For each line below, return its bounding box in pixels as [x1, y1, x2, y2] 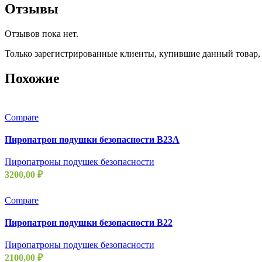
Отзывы [5, 1, 58, 17]
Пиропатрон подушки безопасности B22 [5, 218, 173, 228]
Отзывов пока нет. [5, 29, 78, 39]
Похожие [5, 71, 60, 87]
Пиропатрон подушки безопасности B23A [5, 135, 180, 145]
